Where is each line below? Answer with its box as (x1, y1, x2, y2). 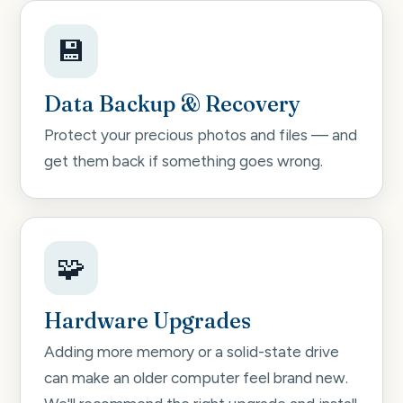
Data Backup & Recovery (44, 90, 300, 117)
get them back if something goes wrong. (44, 152, 323, 171)
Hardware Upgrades (44, 308, 251, 335)
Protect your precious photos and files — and (44, 126, 357, 145)
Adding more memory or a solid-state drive (44, 343, 339, 362)
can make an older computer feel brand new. (44, 369, 348, 388)
